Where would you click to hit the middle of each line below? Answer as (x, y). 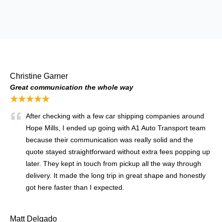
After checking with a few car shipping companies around (115, 116)
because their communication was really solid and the (110, 140)
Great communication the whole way (72, 87)
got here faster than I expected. (76, 188)
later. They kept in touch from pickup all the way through (113, 164)
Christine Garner (39, 76)
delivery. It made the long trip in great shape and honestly (116, 176)
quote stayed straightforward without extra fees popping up (118, 152)
